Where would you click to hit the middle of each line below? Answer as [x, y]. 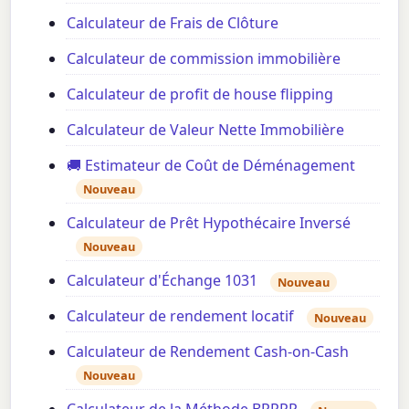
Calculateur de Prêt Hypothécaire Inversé [209, 223]
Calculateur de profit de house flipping [200, 94]
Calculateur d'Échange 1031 [163, 281]
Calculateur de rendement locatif [181, 316]
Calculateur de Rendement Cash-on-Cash [208, 352]
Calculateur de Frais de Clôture [173, 23]
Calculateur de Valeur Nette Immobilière [206, 130]
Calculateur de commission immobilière [204, 59]
